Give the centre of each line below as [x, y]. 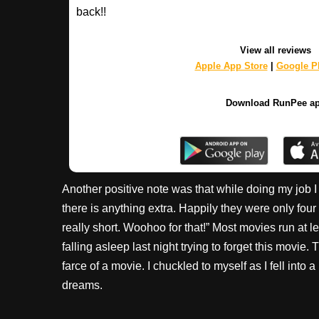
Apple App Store [231, 66]
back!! [91, 11]
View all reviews [276, 50]
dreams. [82, 285]
